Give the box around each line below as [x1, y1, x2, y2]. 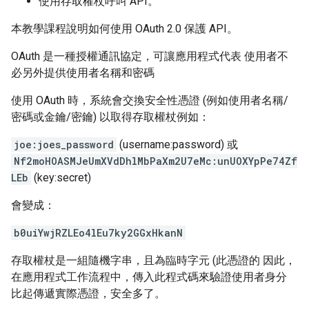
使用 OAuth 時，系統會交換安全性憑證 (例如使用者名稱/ [11, 94, 288, 107]
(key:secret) [31, 171, 91, 184]
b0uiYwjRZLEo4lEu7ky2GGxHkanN [14, 226, 183, 239]
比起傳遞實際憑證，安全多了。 [11, 287, 166, 300]
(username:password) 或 [117, 138, 238, 151]
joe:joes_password [14, 138, 114, 151]
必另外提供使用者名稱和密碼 [11, 66, 154, 79]
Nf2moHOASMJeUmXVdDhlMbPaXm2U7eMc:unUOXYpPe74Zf [14, 154, 297, 168]
